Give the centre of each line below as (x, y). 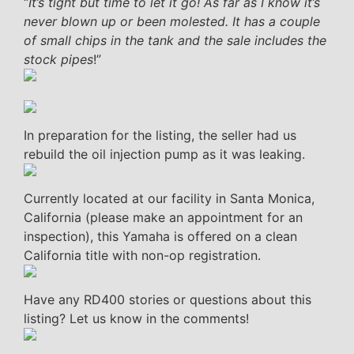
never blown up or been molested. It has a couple (172, 21)
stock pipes (58, 59)
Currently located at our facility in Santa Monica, (169, 198)
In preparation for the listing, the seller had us (160, 135)
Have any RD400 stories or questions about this (168, 299)
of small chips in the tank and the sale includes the (175, 40)
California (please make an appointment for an (163, 217)
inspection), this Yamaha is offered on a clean (160, 236)
